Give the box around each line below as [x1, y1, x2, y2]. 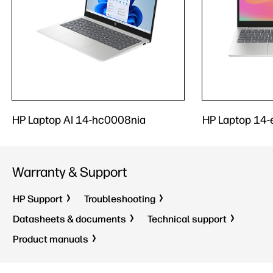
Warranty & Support [12, 164, 127, 180]
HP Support [13, 193, 63, 205]
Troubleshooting [84, 193, 155, 205]
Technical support [147, 213, 227, 225]
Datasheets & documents [13, 213, 126, 225]
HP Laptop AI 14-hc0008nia [12, 113, 146, 127]
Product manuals [13, 233, 88, 245]
